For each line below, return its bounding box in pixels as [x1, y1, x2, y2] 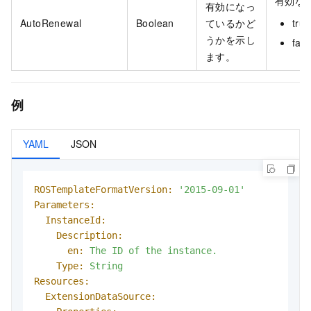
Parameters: [34, 199, 95, 210]
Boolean [136, 16, 174, 31]
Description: [56, 229, 123, 241]
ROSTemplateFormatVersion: [34, 183, 173, 195]
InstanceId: [45, 214, 106, 226]
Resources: [34, 275, 90, 287]
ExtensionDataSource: [45, 290, 156, 302]
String [90, 260, 123, 271]
